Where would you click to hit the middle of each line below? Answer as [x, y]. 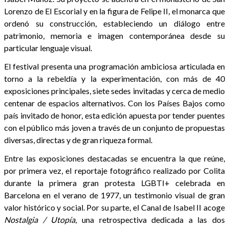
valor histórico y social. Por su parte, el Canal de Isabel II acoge [114, 207]
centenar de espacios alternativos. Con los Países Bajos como [114, 103]
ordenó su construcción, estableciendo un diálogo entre [114, 23]
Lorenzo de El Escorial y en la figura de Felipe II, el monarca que [114, 11]
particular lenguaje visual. [48, 48]
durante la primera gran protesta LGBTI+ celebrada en [114, 182]
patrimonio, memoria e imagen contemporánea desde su [114, 35]
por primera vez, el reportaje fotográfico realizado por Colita [114, 170]
